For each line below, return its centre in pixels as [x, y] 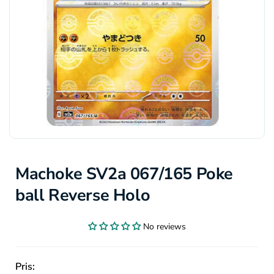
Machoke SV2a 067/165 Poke [124, 174]
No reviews [165, 226]
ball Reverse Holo [83, 195]
